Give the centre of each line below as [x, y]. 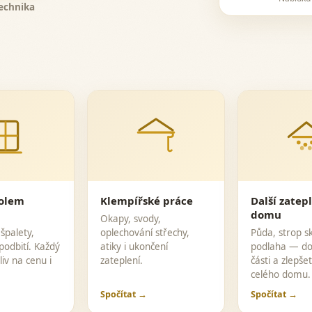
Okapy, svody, [131, 219]
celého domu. [280, 274]
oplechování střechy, [145, 233]
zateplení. [122, 260]
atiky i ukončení [134, 247]
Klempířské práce [147, 201]
